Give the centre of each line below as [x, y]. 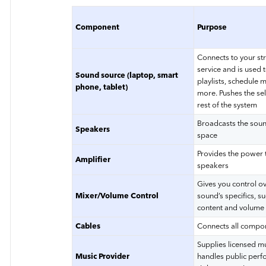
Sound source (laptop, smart [127, 75]
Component [98, 27]
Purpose [212, 27]
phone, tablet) [102, 87]
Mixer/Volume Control [117, 196]
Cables [88, 226]
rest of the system [227, 105]
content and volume [231, 208]
